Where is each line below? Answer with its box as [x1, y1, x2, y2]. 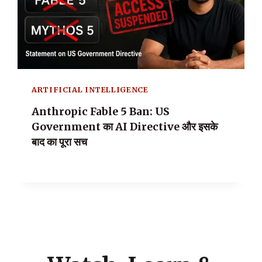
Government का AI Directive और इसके [32, 120, 218, 133]
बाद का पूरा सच [32, 135, 87, 149]
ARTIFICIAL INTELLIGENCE [32, 85, 149, 95]
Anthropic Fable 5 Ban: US [32, 105, 170, 118]
